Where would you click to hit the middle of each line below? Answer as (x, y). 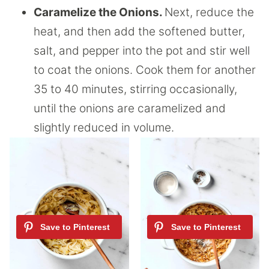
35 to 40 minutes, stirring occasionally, (135, 89)
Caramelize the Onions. (99, 12)
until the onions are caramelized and (130, 108)
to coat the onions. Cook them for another (145, 70)
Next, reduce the (209, 12)
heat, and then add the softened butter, (139, 31)
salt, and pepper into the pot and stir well (142, 50)
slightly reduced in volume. (104, 127)
